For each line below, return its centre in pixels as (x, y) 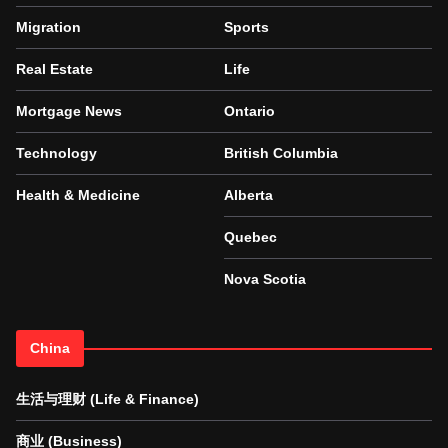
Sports (246, 27)
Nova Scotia (265, 279)
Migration (48, 27)
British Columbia (281, 153)
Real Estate (54, 69)
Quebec (250, 237)
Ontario (249, 111)
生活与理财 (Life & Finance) (107, 399)
